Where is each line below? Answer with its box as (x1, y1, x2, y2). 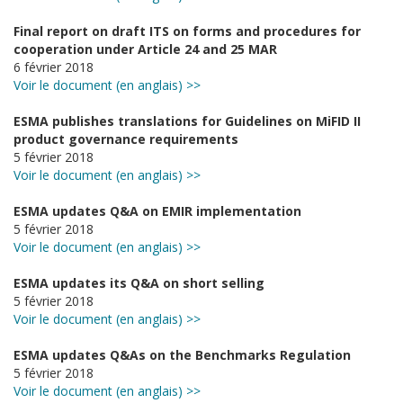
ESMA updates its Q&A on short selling (13, 274, 264, 291)
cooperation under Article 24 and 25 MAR (13, 40, 277, 58)
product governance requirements (13, 130, 238, 148)
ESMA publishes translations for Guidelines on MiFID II (13, 112, 361, 130)
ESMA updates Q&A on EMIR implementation (13, 202, 301, 219)
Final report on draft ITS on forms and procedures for (13, 22, 361, 40)
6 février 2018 (13, 58, 94, 76)
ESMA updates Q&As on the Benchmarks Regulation (13, 346, 351, 363)
